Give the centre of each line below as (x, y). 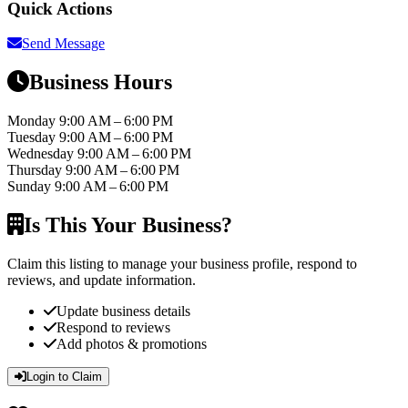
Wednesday (42, 154)
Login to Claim (64, 376)
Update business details (123, 311)
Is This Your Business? (128, 225)
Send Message (63, 44)
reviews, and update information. (102, 280)
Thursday (36, 170)
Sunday (31, 187)
